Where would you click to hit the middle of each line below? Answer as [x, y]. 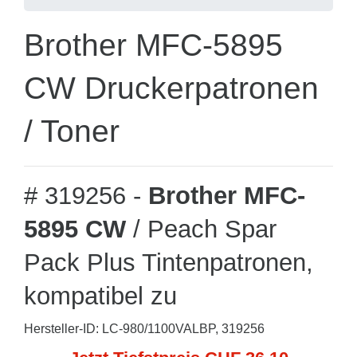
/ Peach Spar [201, 229]
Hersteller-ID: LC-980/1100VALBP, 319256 [144, 329]
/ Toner [72, 131]
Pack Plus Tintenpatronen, [169, 263]
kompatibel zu [100, 296]
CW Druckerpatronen [171, 88]
